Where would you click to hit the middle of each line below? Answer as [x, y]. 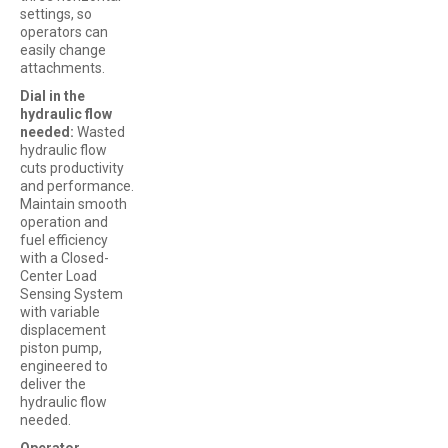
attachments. [62, 67]
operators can [64, 31]
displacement [63, 329]
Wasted [101, 131]
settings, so [56, 13]
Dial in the [52, 95]
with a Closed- [64, 257]
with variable [60, 311]
